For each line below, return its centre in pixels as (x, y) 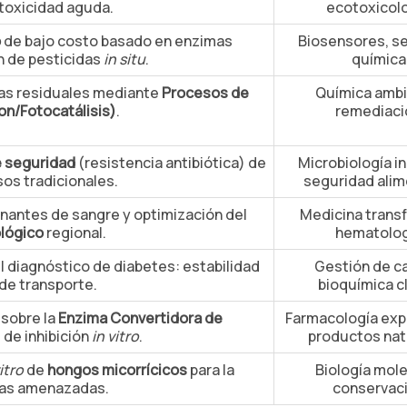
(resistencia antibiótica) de (170, 163)
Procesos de (205, 93)
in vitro (115, 336)
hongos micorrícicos (117, 370)
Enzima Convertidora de (140, 318)
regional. (75, 233)
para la (211, 370)
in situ (124, 59)
